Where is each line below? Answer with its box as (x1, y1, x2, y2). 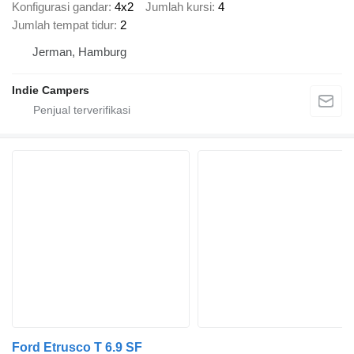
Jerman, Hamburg (32, 45, 126, 58)
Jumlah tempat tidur (12, 18, 114, 32)
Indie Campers (12, 84, 89, 96)
